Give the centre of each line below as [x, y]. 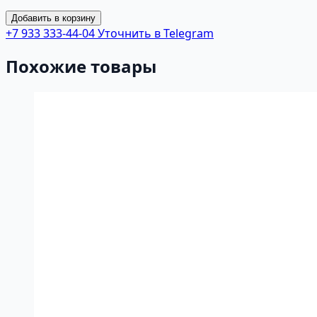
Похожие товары [81, 67]
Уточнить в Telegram [154, 33]
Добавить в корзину [53, 18]
